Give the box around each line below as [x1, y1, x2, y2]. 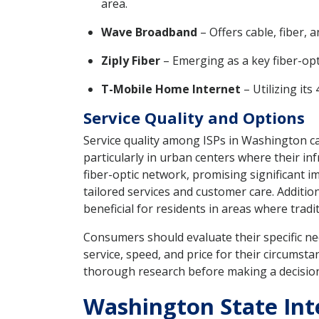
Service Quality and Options [83, 107, 305, 129]
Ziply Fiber [101, 53, 160, 69]
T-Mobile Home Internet [101, 81, 241, 98]
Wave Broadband [101, 24, 197, 41]
